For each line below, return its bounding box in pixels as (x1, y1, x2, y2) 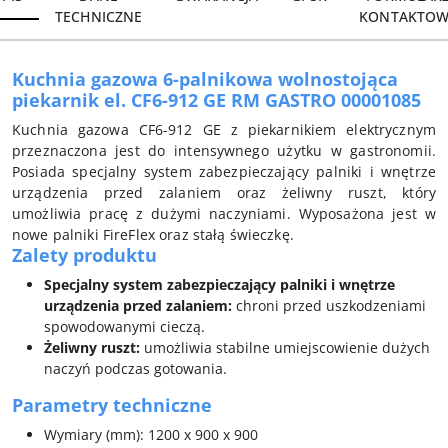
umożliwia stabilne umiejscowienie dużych (140, 337, 430, 357)
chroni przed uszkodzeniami (232, 295, 426, 315)
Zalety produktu (12, 242, 157, 267)
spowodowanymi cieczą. (44, 316, 205, 336)
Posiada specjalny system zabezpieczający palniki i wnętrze (12, 161, 436, 181)
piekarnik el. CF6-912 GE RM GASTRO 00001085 (12, 87, 421, 112)
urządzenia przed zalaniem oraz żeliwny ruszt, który (12, 182, 436, 202)
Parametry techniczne (12, 392, 212, 417)
